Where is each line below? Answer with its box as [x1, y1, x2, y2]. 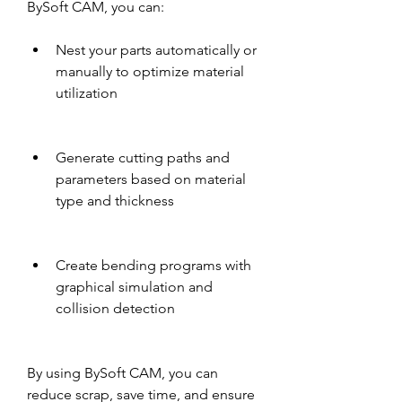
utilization [56, 84, 118, 101]
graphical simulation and [56, 278, 213, 295]
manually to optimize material [56, 63, 244, 80]
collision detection [56, 300, 175, 317]
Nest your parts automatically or [56, 41, 257, 58]
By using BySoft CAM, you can [27, 364, 218, 381]
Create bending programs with [56, 257, 251, 274]
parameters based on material [56, 170, 246, 188]
